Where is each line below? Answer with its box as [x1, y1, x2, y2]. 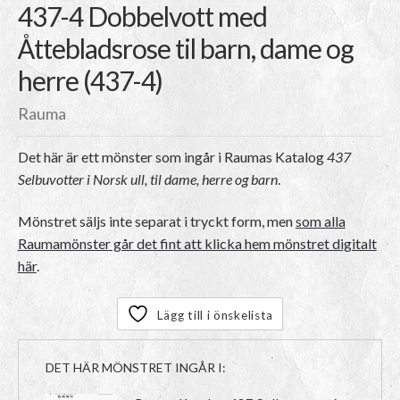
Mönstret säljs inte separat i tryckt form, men [17, 212, 296, 230]
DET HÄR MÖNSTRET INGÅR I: [45, 359, 226, 375]
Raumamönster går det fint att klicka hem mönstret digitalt [17, 235, 377, 253]
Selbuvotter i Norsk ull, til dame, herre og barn [17, 170, 278, 187]
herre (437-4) [17, 63, 162, 96]
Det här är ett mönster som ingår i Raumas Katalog [17, 147, 327, 165]
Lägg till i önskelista [156, 307, 274, 322]
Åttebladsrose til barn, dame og [17, 31, 354, 64]
